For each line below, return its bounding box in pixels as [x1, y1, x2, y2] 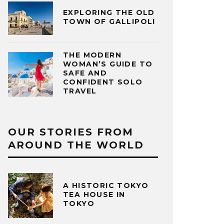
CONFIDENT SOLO [63, 77, 143, 87]
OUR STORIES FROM [8, 126, 133, 138]
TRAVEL [63, 86, 97, 96]
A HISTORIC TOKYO [63, 180, 149, 190]
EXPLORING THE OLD [63, 8, 155, 17]
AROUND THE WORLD [8, 139, 144, 151]
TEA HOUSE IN [63, 189, 125, 199]
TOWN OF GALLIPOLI [63, 17, 155, 26]
